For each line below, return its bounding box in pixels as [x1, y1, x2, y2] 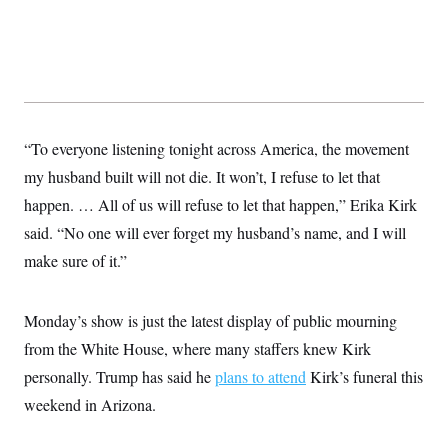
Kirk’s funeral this [306, 365, 423, 387]
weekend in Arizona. [24, 393, 156, 415]
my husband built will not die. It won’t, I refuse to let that [24, 165, 380, 187]
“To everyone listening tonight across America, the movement [24, 137, 409, 159]
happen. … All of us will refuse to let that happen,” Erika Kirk [24, 193, 417, 215]
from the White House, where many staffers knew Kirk [24, 337, 371, 359]
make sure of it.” [24, 249, 127, 271]
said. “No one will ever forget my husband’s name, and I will [24, 221, 406, 243]
